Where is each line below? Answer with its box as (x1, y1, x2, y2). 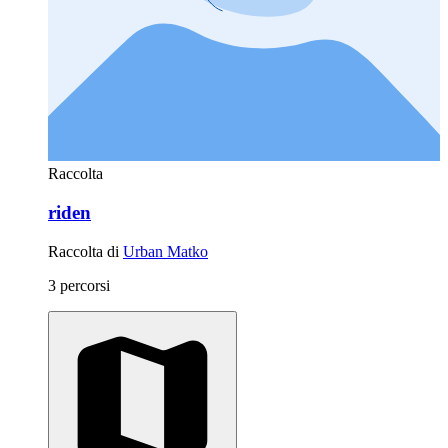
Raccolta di (48, 242, 123, 260)
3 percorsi (48, 276, 110, 294)
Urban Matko (123, 242, 208, 260)
